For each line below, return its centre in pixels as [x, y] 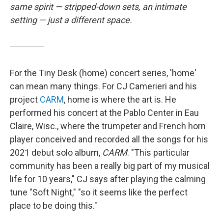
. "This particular [158, 152]
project [25, 99]
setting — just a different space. [71, 20]
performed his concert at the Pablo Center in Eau [104, 113]
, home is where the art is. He [120, 99]
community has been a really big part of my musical [110, 166]
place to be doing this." [54, 206]
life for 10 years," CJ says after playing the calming [108, 179]
